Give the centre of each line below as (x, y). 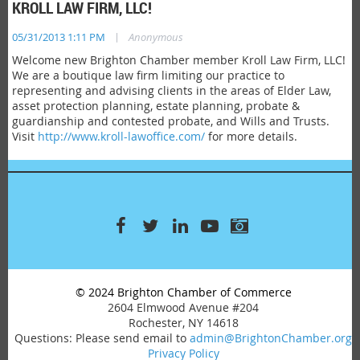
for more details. (251, 136)
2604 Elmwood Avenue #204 (183, 307)
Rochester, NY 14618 (180, 323)
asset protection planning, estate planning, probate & (156, 106)
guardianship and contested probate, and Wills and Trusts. (171, 121)
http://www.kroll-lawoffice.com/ (121, 136)
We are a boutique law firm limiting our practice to (148, 75)
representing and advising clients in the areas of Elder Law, (172, 90)
